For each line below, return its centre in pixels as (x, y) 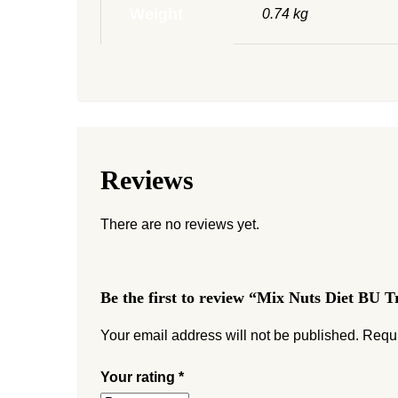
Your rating (139, 377)
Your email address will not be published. (230, 335)
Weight (156, 14)
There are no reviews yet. (180, 224)
